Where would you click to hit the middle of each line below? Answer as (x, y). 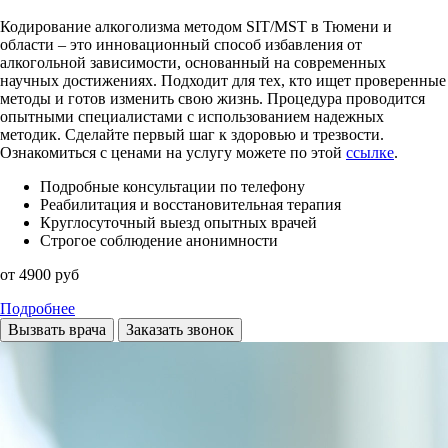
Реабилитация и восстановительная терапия (190, 204)
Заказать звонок (180, 329)
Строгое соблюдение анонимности (159, 240)
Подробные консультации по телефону (172, 186)
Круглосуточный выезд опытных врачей (178, 222)
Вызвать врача (57, 329)
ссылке (370, 152)
